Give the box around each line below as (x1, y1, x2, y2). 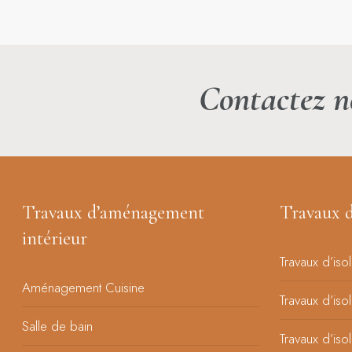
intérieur (22, 227, 87, 251)
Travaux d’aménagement (22, 201, 204, 225)
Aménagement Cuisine (22, 278, 145, 298)
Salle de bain (22, 317, 93, 336)
